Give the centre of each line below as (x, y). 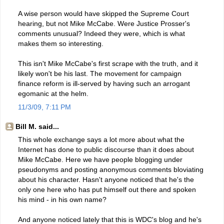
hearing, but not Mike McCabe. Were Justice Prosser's (104, 23)
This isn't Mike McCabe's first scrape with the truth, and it (108, 63)
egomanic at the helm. (53, 93)
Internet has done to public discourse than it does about (106, 149)
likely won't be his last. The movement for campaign (100, 73)
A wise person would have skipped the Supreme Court (103, 13)
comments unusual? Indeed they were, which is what (101, 33)
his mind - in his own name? (62, 199)
